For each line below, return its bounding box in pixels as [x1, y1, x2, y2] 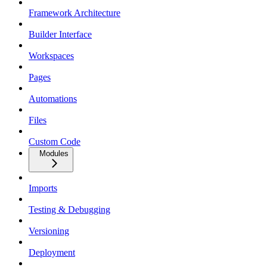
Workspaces [29, 51, 74, 61]
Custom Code [29, 136, 80, 147]
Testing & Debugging [29, 204, 110, 215]
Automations [29, 94, 77, 104]
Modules [39, 149, 69, 159]
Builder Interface [29, 29, 92, 40]
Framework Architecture [29, 8, 120, 18]
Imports [29, 183, 57, 194]
